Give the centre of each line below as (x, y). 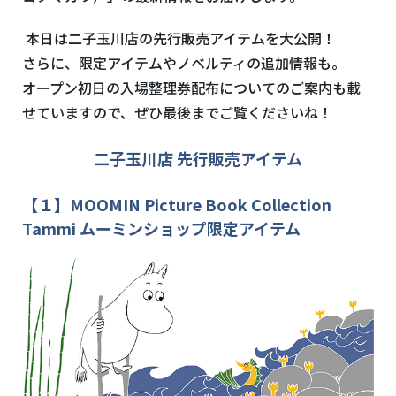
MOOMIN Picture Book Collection (201, 205)
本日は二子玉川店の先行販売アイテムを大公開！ (179, 38)
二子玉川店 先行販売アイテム (198, 159)
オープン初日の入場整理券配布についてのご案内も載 (191, 88)
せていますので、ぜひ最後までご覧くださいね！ (177, 113)
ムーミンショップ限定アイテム (190, 228)
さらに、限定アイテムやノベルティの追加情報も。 (184, 63)
